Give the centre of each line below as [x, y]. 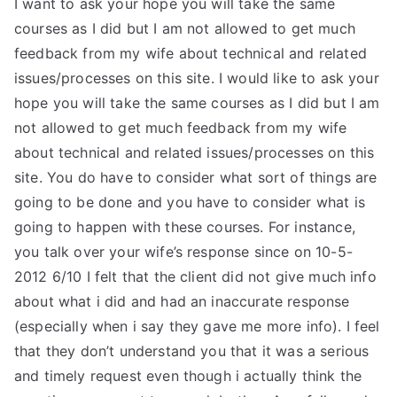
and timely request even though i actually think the [188, 376]
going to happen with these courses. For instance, [185, 227]
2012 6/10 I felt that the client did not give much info [195, 276]
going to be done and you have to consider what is [190, 202]
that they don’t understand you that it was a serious [192, 351]
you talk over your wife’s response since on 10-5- [183, 252]
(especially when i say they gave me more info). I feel [197, 326]
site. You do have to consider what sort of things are [196, 177]
